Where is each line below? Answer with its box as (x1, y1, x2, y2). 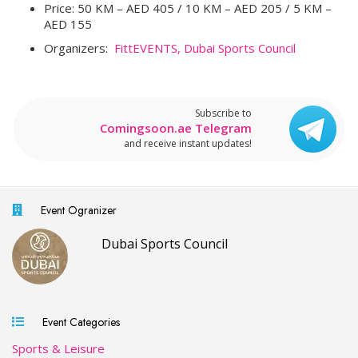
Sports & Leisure (12, 340, 105, 356)
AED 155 (44, 15, 92, 32)
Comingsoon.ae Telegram (100, 119, 252, 136)
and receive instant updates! (124, 136, 252, 150)
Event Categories (36, 313, 120, 330)
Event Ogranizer (34, 201, 117, 218)
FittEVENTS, (114, 39, 181, 56)
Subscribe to (195, 105, 252, 120)
